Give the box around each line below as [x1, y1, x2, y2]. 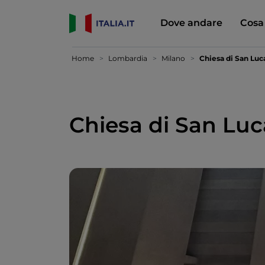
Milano [161, 54, 185, 63]
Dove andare [160, 17, 222, 28]
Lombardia [108, 54, 147, 63]
